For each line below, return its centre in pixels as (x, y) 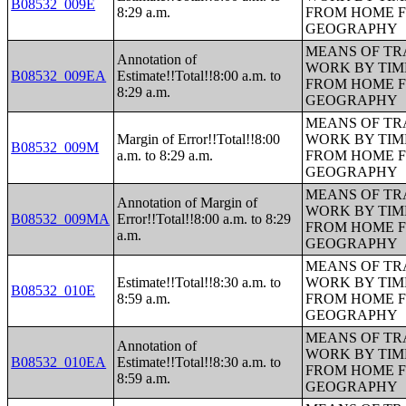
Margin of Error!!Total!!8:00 (199, 139)
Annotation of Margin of (188, 203)
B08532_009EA (59, 76)
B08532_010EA (59, 362)
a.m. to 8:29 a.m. (165, 155)
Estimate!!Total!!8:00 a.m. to (199, 76)
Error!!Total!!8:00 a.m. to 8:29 (204, 219)
